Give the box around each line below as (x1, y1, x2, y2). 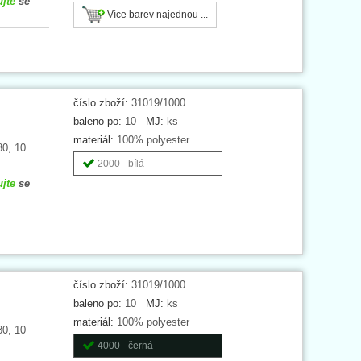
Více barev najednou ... (104, 8, 208, 20)
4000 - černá (97, 339, 153, 351)
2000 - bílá (97, 157, 144, 169)
